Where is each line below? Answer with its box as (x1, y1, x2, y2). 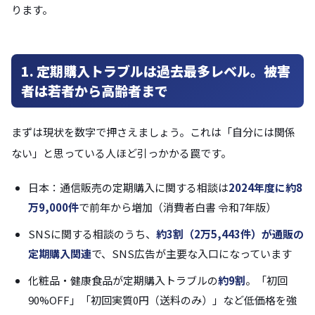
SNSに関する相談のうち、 (28, 226, 156, 242)
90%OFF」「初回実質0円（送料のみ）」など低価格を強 (28, 292, 297, 308)
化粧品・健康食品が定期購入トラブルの (28, 273, 218, 288)
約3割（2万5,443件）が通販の (156, 226, 304, 242)
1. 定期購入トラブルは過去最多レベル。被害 (21, 61, 290, 81)
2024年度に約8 (229, 180, 302, 195)
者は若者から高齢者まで (21, 81, 168, 101)
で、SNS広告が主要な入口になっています (91, 246, 292, 262)
